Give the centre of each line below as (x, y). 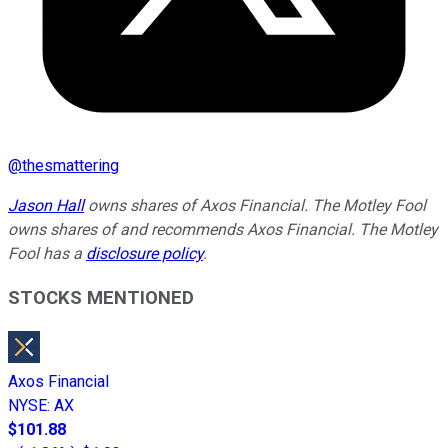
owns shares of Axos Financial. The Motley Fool (255, 205)
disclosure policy (144, 253)
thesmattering (70, 165)
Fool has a (47, 253)
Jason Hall (46, 205)
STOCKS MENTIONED (101, 298)
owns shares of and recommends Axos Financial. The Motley (223, 229)
